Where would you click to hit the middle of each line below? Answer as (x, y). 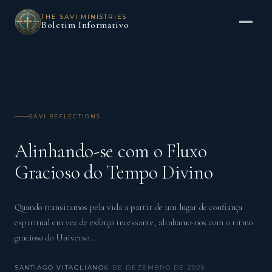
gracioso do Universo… (55, 237)
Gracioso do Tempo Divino (114, 172)
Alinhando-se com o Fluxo (111, 151)
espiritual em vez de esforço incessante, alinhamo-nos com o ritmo (134, 222)
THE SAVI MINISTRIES (84, 17)
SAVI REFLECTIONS (65, 116)
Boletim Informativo (85, 25)
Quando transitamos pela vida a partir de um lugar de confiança (128, 207)
